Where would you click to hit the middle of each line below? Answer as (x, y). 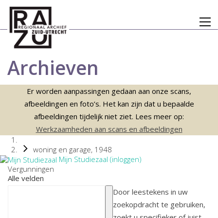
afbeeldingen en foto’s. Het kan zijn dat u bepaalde (109, 104)
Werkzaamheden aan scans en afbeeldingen (109, 129)
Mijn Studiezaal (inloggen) (99, 159)
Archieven (53, 67)
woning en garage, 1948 (72, 149)
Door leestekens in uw (150, 192)
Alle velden (26, 178)
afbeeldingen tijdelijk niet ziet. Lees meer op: (109, 116)
